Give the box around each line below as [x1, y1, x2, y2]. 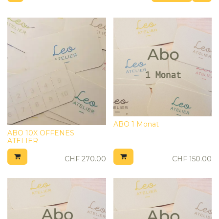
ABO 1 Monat [113, 119, 159, 129]
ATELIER [7, 136, 38, 145]
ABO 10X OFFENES [7, 128, 74, 137]
